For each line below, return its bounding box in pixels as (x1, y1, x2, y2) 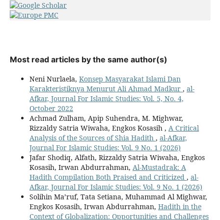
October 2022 (29, 104, 73, 113)
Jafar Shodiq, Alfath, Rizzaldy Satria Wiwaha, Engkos (29, 153, 205, 163)
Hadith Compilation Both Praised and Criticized (29, 172, 187, 182)
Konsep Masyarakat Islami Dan (79, 74, 181, 84)
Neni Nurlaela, (29, 74, 79, 84)
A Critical (168, 123, 199, 133)
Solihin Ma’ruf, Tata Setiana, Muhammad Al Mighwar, (29, 192, 207, 202)
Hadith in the (158, 202, 201, 212)
